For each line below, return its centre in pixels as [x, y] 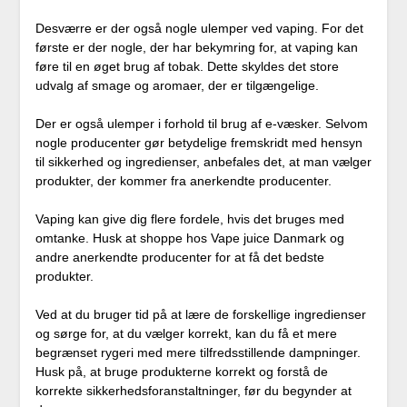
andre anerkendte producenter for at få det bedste [179, 258]
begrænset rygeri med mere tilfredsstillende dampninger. [198, 353]
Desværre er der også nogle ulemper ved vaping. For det [199, 29]
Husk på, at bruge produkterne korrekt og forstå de [181, 372]
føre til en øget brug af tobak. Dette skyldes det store [187, 67]
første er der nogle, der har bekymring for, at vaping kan [196, 48]
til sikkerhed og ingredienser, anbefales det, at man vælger [203, 162]
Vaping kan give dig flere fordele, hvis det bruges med [189, 219]
